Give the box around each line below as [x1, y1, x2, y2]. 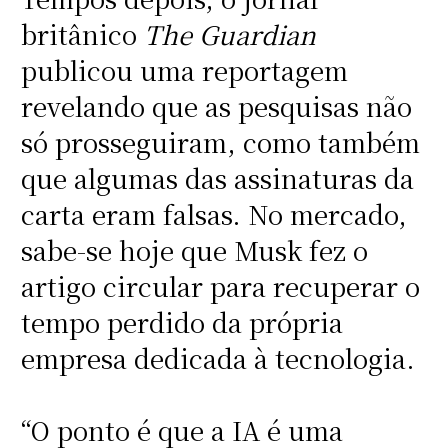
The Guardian [143, 16, 316, 53]
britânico [20, 16, 144, 53]
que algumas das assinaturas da [20, 160, 414, 197]
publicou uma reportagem [20, 52, 348, 89]
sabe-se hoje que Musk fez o [20, 232, 368, 269]
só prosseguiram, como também [20, 124, 420, 161]
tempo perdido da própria [20, 304, 343, 341]
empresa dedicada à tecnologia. [20, 340, 415, 377]
